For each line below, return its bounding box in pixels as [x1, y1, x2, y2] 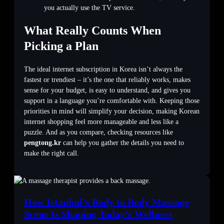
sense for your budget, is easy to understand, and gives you [24, 86, 190, 94]
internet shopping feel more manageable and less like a [24, 117, 178, 125]
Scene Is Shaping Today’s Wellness [24, 208, 172, 219]
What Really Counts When [24, 23, 161, 37]
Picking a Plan [24, 39, 98, 52]
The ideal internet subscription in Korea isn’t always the [24, 65, 182, 73]
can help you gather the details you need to [61, 138, 184, 146]
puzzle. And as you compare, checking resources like [24, 128, 173, 136]
